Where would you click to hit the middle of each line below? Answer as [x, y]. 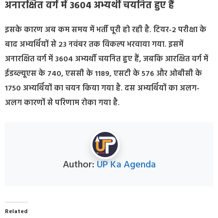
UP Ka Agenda [126, 165]
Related [16, 211]
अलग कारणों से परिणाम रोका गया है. [62, 103]
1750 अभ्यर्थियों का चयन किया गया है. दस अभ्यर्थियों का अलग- [102, 88]
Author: [80, 165]
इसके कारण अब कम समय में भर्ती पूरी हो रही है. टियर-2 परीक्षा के [106, 30]
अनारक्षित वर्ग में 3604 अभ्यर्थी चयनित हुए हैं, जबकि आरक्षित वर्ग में [107, 59]
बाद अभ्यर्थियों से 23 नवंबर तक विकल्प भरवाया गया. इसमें [94, 45]
